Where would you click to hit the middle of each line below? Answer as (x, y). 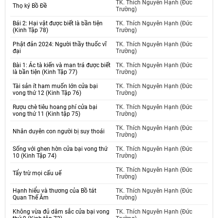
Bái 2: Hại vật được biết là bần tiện (58, 24)
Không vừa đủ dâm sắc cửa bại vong (61, 212)
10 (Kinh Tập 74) (35, 156)
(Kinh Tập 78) (30, 30)
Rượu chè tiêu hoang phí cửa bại (55, 107)
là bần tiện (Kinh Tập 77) (45, 72)
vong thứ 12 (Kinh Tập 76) (47, 93)
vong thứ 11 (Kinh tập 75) (46, 114)
